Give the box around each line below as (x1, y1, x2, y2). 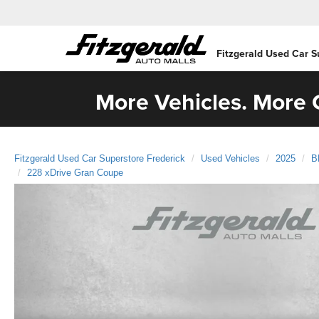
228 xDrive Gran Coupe (27, 167, 123, 178)
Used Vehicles (201, 152, 260, 164)
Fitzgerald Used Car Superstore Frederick (14, 152, 185, 164)
